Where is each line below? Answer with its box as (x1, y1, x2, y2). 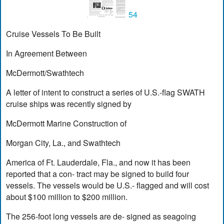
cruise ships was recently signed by (6, 97, 132, 109)
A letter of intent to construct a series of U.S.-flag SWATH (6, 86, 205, 98)
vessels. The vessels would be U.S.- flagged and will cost (6, 179, 209, 191)
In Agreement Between (6, 47, 87, 59)
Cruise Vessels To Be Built (6, 27, 101, 39)
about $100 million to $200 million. (6, 190, 128, 202)
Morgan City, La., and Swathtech (6, 136, 121, 148)
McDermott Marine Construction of (6, 117, 127, 129)
